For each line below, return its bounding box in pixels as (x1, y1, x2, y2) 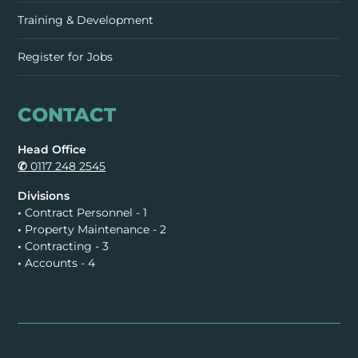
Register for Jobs (18, 50, 113, 65)
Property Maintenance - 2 (22, 222, 167, 237)
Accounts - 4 (22, 256, 96, 271)
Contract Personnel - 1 (22, 205, 148, 221)
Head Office (18, 142, 87, 157)
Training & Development (18, 13, 154, 28)
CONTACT (18, 103, 117, 127)
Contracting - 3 (22, 239, 109, 254)
